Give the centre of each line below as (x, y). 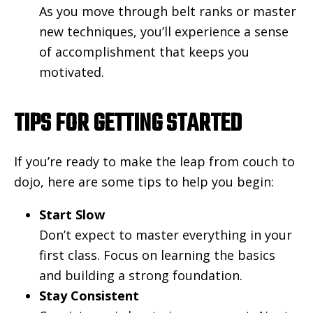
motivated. (72, 72)
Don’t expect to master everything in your (166, 235)
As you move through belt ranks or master (168, 11)
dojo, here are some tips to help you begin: (144, 182)
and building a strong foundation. (141, 276)
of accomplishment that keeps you (144, 51)
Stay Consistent (89, 296)
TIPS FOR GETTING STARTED (128, 125)
